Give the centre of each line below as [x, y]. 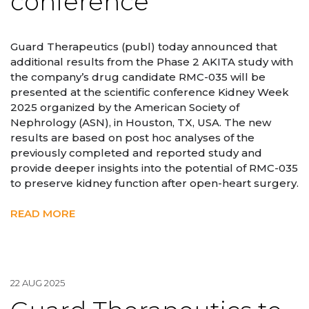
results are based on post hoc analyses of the [132, 137]
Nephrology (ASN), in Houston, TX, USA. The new [141, 122]
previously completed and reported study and [136, 152]
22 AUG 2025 [38, 283]
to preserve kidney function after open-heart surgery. [154, 183]
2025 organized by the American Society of [125, 107]
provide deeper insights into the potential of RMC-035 [154, 168]
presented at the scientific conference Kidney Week [150, 92]
